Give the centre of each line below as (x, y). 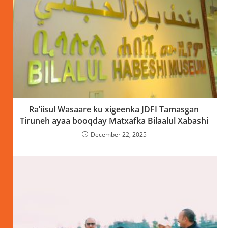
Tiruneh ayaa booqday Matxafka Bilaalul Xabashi (114, 120)
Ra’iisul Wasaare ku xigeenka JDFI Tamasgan (114, 109)
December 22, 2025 (118, 134)
